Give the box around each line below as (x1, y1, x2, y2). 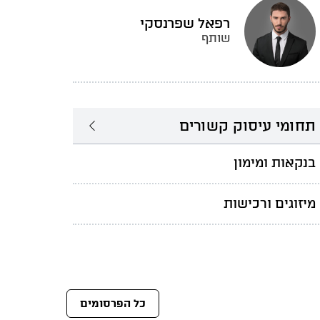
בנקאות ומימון (234, 155, 316, 171)
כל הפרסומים (80, 296, 146, 310)
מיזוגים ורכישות (224, 196, 316, 211)
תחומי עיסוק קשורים (179, 117, 316, 134)
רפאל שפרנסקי (140, 15, 230, 31)
